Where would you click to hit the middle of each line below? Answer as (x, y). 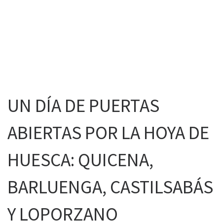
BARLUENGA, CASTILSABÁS (110, 187)
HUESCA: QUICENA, (80, 160)
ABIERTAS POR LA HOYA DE (108, 133)
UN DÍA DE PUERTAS (83, 106)
